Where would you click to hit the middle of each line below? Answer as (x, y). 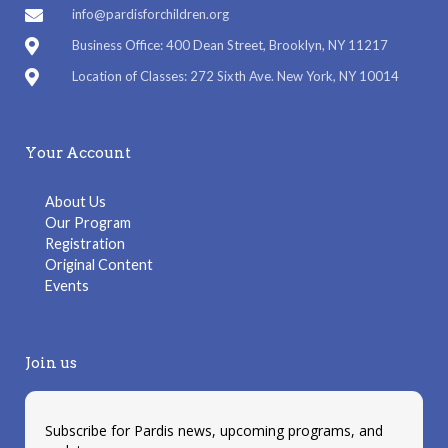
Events (67, 285)
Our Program (88, 222)
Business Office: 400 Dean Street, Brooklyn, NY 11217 (229, 45)
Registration (85, 243)
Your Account (78, 153)
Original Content (99, 264)
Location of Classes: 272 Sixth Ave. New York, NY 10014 (235, 76)
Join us (51, 363)
